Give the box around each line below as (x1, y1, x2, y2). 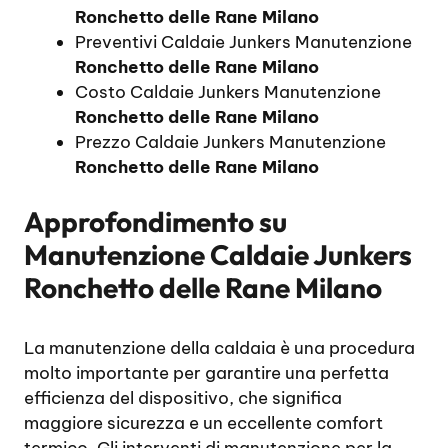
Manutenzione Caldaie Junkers (24, 237, 412, 272)
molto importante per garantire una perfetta (24, 362, 389, 384)
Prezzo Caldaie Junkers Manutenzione (75, 130, 386, 153)
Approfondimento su (24, 204, 287, 239)
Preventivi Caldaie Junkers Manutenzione (75, 30, 412, 53)
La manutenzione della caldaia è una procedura (24, 337, 415, 359)
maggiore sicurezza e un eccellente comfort (24, 412, 383, 434)
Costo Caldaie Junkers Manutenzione (75, 80, 381, 103)
